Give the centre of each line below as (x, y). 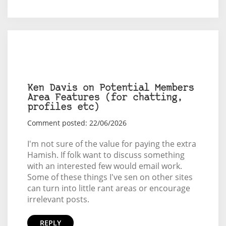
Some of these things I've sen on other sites (110, 177)
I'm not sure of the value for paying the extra (111, 144)
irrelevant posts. (58, 200)
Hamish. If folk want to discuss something (106, 155)
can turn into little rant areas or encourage (108, 188)
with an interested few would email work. (104, 166)
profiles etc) (63, 108)
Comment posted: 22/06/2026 (77, 123)
